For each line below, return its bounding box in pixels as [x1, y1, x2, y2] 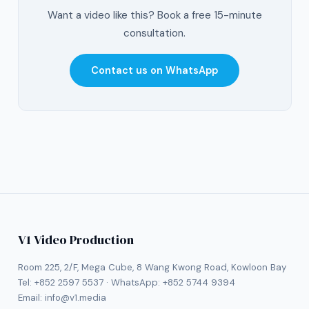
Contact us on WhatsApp [91, 64, 218, 77]
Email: [17, 291, 45, 303]
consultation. [123, 26, 186, 41]
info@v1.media [44, 291, 106, 303]
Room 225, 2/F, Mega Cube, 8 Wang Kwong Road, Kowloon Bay [17, 261, 286, 273]
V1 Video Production [17, 231, 134, 249]
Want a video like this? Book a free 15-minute [47, 8, 262, 23]
